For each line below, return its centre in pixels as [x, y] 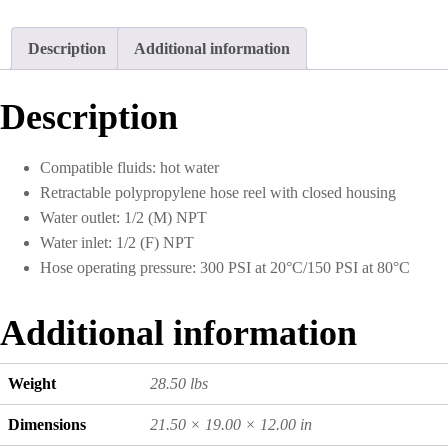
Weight [32, 383]
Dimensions [47, 424]
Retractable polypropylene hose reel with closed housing [218, 192]
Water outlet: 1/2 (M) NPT [123, 217]
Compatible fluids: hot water [129, 167]
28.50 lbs [179, 383]
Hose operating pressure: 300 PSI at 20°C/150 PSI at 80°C [225, 267]
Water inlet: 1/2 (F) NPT [117, 242]
